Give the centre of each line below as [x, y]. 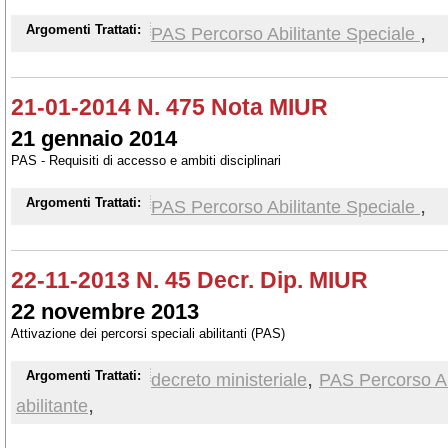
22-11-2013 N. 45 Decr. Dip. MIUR [189, 280]
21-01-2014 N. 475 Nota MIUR [169, 107]
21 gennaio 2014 [94, 138]
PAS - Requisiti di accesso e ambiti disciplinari [146, 160]
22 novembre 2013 [105, 311]
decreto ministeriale [229, 379]
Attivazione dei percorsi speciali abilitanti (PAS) [148, 333]
